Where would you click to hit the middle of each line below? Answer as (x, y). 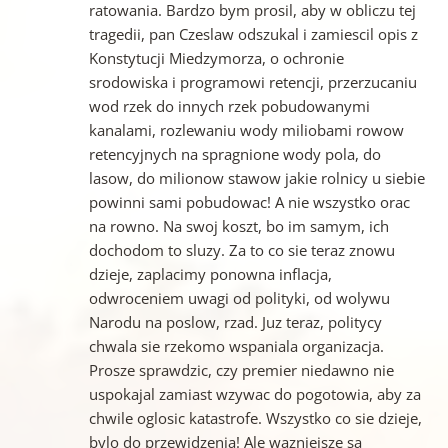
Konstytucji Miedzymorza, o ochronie (216, 58)
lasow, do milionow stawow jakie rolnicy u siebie (256, 178)
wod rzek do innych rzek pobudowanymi (229, 106)
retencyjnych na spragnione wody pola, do (234, 154)
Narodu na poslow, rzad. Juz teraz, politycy (235, 322)
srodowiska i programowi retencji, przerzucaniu (252, 82)
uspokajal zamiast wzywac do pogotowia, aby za (254, 394)
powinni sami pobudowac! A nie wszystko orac (249, 202)
